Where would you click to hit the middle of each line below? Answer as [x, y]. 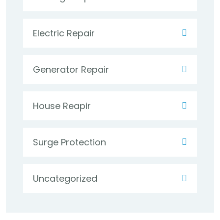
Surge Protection [69, 142]
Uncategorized [65, 179]
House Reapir [62, 106]
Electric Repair [64, 33]
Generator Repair [71, 69]
